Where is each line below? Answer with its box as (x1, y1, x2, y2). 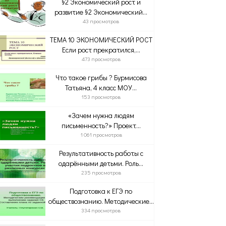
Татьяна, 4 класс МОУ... (65, 83, 137, 92)
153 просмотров (81, 93, 121, 100)
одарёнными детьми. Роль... (59, 158, 144, 168)
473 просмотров (81, 55, 121, 63)
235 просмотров (81, 168, 121, 176)
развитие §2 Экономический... (54, 7, 148, 17)
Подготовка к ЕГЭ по (70, 186, 133, 196)
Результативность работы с (59, 148, 143, 158)
